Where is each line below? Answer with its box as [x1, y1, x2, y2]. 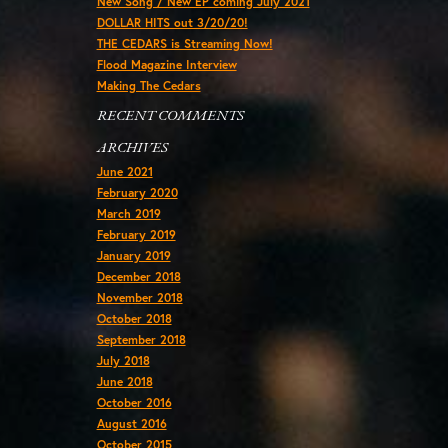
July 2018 [96, 353, 150, 368]
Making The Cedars [96, 77, 201, 93]
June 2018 [96, 374, 153, 389]
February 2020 [96, 185, 178, 200]
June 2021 [96, 164, 153, 179]
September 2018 [96, 332, 186, 347]
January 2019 [96, 248, 171, 263]
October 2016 [96, 395, 172, 410]
